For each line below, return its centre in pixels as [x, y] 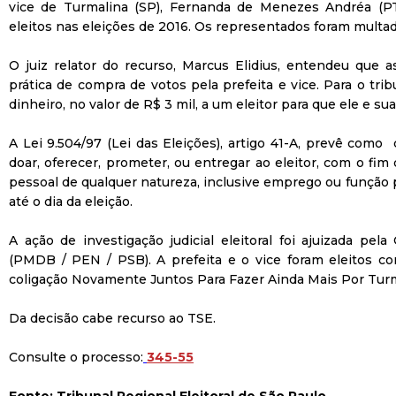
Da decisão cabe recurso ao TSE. [112, 318]
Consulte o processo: [76, 357]
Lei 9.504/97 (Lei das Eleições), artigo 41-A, [164, 143]
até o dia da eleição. [71, 202]
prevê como [344, 143]
